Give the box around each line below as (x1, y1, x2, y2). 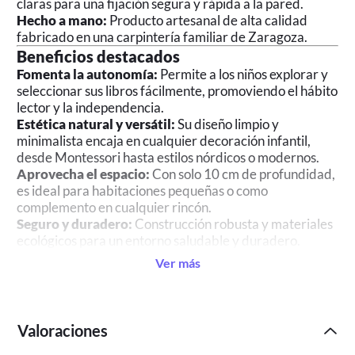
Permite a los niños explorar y (158, 65, 329, 82)
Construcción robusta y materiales (132, 215, 334, 232)
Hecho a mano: (17, 11, 108, 29)
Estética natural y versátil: (17, 115, 176, 132)
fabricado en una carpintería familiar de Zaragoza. (17, 28, 308, 45)
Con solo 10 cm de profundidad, (150, 165, 336, 182)
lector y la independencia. (17, 98, 165, 116)
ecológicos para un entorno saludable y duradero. (17, 231, 301, 249)
